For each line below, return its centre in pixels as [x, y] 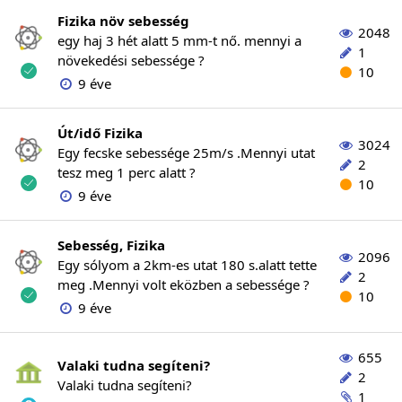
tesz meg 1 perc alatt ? [127, 172]
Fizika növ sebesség [123, 21]
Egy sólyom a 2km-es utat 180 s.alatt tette [187, 265]
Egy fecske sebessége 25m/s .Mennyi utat [186, 153]
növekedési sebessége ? [131, 60]
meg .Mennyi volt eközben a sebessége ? [184, 284]
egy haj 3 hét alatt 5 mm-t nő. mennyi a [179, 40]
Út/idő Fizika [100, 133]
